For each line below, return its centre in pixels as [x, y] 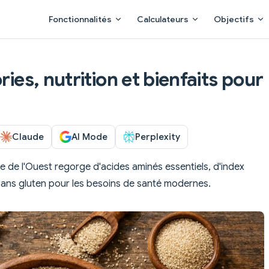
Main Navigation [77, 7]
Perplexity [158, 136]
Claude [28, 136]
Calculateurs [163, 19]
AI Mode [89, 136]
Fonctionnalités [80, 19]
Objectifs [234, 19]
